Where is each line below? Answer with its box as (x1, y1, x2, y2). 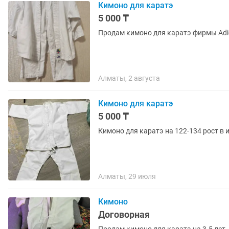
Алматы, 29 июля (98, 172, 156, 180)
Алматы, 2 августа (98, 74, 160, 82)
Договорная (98, 209, 150, 220)
